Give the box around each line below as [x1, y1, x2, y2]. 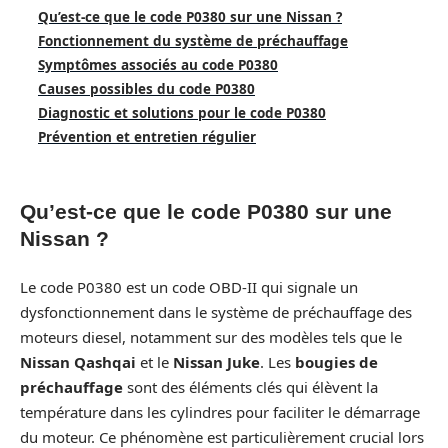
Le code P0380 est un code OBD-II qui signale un [20, 276, 358, 297]
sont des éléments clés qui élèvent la [123, 376, 378, 397]
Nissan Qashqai [20, 351, 136, 372]
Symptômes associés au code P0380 [38, 56, 278, 75]
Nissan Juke [173, 351, 260, 372]
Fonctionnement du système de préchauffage [38, 32, 348, 51]
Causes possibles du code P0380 [38, 80, 255, 99]
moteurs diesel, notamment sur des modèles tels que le [20, 326, 402, 347]
